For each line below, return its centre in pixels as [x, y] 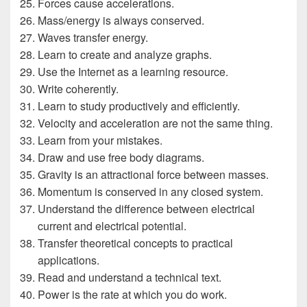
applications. [69, 260]
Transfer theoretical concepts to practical [135, 243]
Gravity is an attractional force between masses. [153, 174]
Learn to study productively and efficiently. [139, 106]
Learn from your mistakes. [100, 140]
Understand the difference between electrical [146, 209]
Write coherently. [78, 89]
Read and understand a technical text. [130, 277]
